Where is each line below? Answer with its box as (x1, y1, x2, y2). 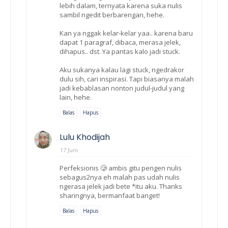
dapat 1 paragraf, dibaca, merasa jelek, (60, 37, 181, 47)
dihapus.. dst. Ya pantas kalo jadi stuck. (60, 46, 180, 56)
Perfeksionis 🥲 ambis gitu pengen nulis (60, 163, 182, 173)
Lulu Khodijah (60, 131, 110, 143)
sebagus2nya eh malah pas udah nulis (60, 172, 180, 182)
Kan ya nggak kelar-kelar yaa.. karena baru (60, 28, 193, 38)
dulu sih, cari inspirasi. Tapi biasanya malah (60, 74, 194, 83)
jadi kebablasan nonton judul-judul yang (60, 83, 184, 93)
